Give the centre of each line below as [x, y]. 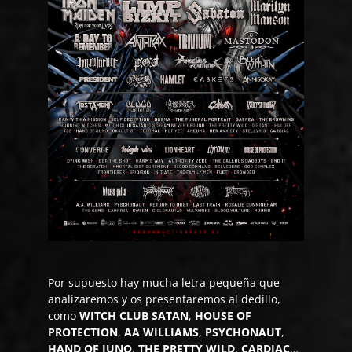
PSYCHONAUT [244, 332]
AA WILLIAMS [162, 332]
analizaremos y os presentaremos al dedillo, [165, 299]
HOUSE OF [224, 315]
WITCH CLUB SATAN [134, 315]
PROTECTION [83, 332]
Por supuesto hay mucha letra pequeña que [164, 282]
